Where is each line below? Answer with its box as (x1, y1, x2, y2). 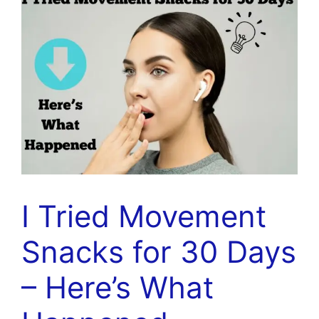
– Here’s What (21, 268, 214, 305)
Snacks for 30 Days (21, 233, 296, 270)
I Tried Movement (21, 197, 266, 234)
